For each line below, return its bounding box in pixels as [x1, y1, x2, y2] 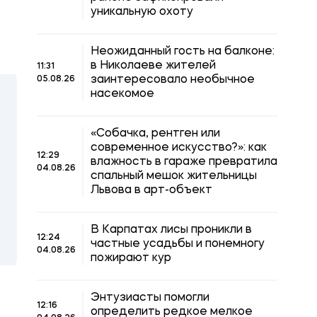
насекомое [91, 88, 154, 100]
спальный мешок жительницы [91, 171, 257, 182]
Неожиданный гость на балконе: [91, 46, 275, 57]
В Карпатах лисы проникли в [91, 224, 252, 236]
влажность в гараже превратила [91, 156, 277, 168]
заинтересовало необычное [91, 74, 255, 86]
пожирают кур [91, 253, 171, 264]
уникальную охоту [91, 6, 193, 18]
